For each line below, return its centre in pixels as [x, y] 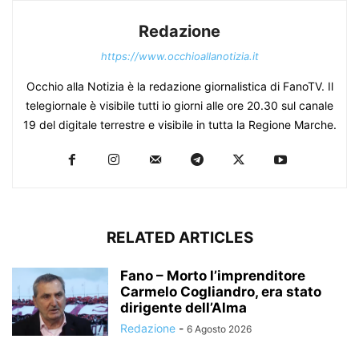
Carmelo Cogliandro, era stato [221, 291]
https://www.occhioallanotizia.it [179, 56]
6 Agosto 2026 [219, 329]
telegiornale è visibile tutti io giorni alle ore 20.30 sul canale [179, 105]
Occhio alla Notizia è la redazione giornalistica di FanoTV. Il [179, 86]
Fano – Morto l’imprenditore [213, 275]
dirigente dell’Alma [184, 307]
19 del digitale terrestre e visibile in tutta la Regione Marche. [179, 124]
